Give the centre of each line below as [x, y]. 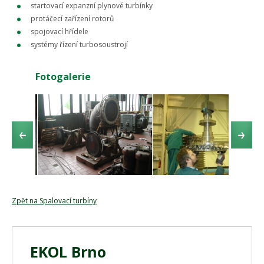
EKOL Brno [68, 251]
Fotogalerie [63, 77]
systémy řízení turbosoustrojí [79, 44]
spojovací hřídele [60, 32]
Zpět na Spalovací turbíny [54, 201]
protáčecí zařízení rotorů [72, 19]
